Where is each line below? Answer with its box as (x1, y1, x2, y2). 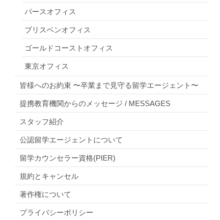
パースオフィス (25, 7, 76, 16)
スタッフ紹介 (20, 117, 64, 126)
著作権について (20, 190, 71, 198)
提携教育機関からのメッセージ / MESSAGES (20, 99, 170, 108)
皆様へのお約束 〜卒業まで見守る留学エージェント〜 (20, 81, 198, 89)
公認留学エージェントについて (20, 135, 123, 144)
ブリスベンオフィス (25, 25, 91, 34)
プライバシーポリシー (20, 208, 93, 217)
